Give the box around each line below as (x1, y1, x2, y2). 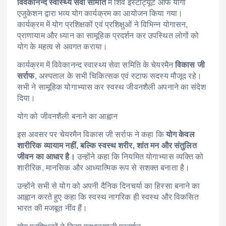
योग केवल (165, 130, 195, 139)
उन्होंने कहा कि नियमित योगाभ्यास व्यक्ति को (75, 152, 204, 161)
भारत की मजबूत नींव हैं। (17, 204, 88, 213)
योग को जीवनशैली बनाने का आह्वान (17, 112, 118, 121)
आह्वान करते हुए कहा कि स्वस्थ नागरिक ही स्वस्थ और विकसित (17, 193, 199, 202)
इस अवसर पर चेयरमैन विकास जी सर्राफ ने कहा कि (17, 130, 166, 139)
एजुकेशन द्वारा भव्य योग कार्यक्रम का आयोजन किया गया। (17, 9, 183, 18)
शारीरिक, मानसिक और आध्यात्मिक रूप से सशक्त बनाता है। (17, 163, 190, 173)
